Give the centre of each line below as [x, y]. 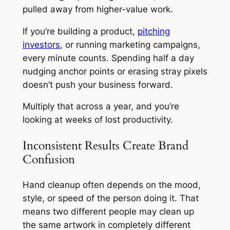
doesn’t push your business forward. [98, 84]
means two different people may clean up [108, 211]
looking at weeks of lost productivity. [98, 120]
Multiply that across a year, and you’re [101, 107]
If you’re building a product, [80, 31]
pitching [154, 31]
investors [41, 44]
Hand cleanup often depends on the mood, [111, 185]
